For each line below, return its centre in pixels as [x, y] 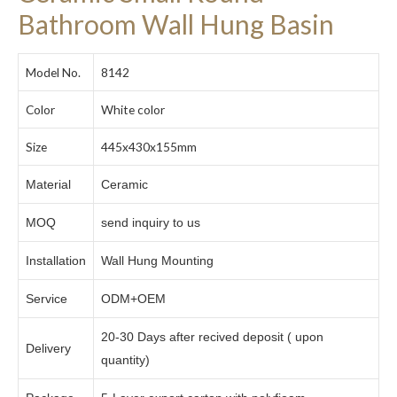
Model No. [53, 72]
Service [47, 299]
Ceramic [125, 184]
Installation [56, 261]
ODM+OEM [133, 299]
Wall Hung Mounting [157, 261]
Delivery [48, 348]
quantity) [125, 360]
